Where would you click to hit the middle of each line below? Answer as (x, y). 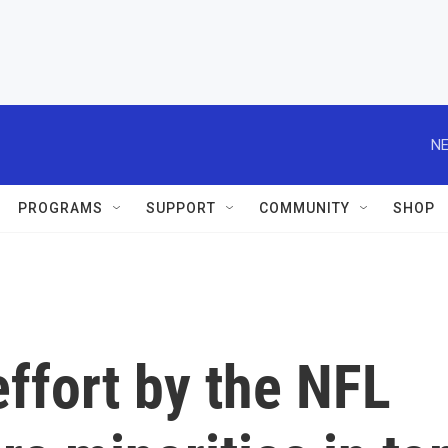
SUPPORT (181, 208)
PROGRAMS (60, 208)
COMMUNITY (304, 208)
